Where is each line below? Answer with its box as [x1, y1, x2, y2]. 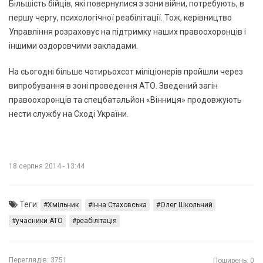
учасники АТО [16, 216, 63, 225]
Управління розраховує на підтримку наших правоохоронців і [9, 26, 246, 36]
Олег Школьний [160, 200, 213, 209]
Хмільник [48, 200, 79, 209]
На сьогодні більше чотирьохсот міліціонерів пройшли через [9, 66, 243, 76]
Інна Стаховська [92, 200, 147, 209]
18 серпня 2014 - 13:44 [9, 161, 85, 170]
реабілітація [76, 216, 117, 225]
